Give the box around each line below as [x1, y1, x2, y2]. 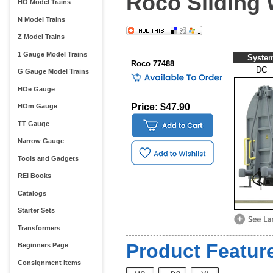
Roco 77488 [130, 59, 174, 69]
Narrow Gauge [17, 137, 64, 145]
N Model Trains [17, 15, 65, 23]
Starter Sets [17, 207, 55, 214]
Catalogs [17, 189, 46, 197]
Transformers [17, 224, 60, 232]
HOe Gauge [17, 85, 55, 93]
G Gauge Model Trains [17, 68, 89, 76]
